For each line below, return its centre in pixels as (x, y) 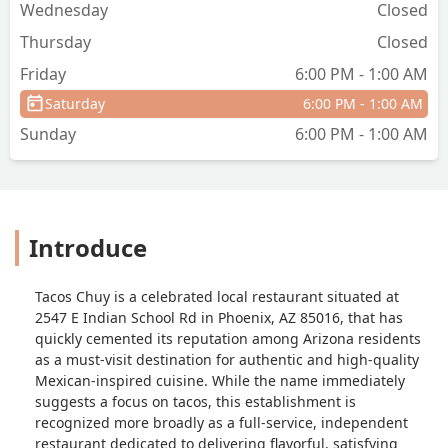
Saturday (75, 103)
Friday (43, 73)
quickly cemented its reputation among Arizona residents (228, 338)
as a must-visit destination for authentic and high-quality (227, 359)
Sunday (48, 133)
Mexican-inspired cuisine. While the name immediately (220, 380)
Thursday (55, 41)
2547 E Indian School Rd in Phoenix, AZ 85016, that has (219, 317)
